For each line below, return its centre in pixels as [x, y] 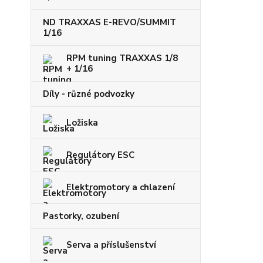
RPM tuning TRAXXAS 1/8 [122, 58]
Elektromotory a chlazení [121, 188]
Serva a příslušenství [111, 245]
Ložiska [82, 123]
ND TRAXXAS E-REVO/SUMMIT [109, 23]
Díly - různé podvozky [89, 94]
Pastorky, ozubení [81, 216]
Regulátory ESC [100, 155]
